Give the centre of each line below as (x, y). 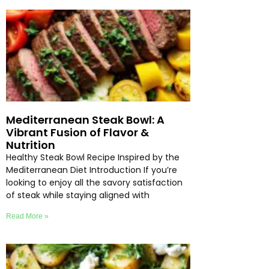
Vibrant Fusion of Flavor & (77, 132)
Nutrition (31, 145)
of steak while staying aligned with (78, 195)
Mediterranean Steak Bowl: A (85, 119)
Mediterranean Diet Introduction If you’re (92, 170)
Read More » (27, 216)
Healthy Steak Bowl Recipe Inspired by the (93, 157)
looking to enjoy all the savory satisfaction (94, 182)
